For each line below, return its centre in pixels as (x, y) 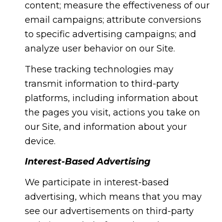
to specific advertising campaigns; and (110, 34)
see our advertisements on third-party (109, 211)
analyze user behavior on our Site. (100, 49)
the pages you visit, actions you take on (112, 112)
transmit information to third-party (102, 83)
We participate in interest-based (97, 182)
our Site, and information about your (106, 127)
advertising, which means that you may (113, 196)
